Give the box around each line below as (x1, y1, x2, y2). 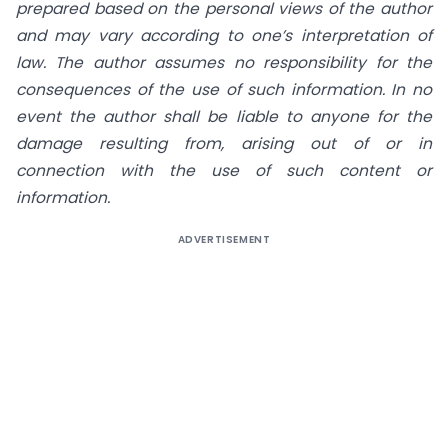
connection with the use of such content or (16, 159, 432, 181)
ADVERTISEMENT (177, 231, 271, 247)
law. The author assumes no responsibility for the (16, 51, 432, 73)
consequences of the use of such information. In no (16, 78, 432, 100)
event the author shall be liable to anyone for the (16, 105, 432, 127)
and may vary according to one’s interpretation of (16, 24, 432, 46)
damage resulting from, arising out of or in (16, 132, 432, 154)
